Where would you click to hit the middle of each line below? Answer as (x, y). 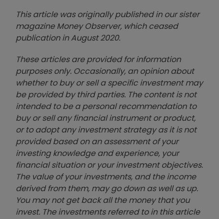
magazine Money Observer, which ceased (97, 26)
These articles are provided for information (98, 60)
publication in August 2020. (68, 38)
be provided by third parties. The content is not (106, 95)
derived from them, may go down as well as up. (107, 189)
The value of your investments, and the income (106, 177)
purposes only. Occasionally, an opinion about (105, 71)
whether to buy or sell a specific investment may (109, 83)
